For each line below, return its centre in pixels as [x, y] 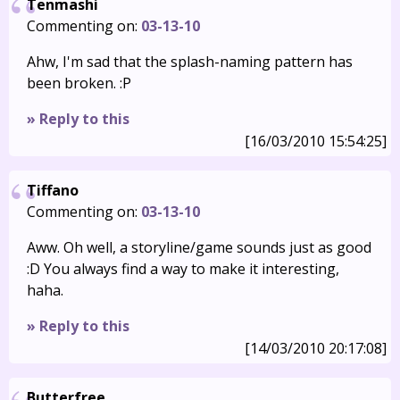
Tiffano [53, 190]
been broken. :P [79, 83]
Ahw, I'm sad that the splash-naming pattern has [190, 62]
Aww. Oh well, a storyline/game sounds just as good [199, 247]
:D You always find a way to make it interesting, [183, 269]
